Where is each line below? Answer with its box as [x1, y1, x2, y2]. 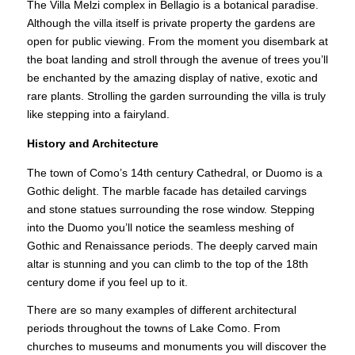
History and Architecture [26, 137, 158, 151]
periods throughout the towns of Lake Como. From [26, 321, 281, 334]
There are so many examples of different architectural [26, 303, 296, 316]
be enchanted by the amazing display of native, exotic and [26, 71, 318, 84]
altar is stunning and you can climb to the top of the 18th [26, 258, 308, 271]
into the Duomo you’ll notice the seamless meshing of [26, 221, 294, 235]
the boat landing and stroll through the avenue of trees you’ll [26, 52, 328, 66]
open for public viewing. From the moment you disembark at [26, 34, 328, 48]
